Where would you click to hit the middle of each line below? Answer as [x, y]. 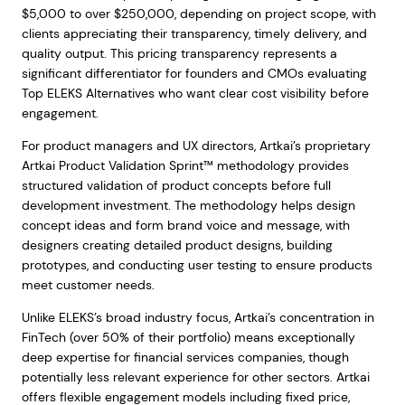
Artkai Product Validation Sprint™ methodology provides [185, 165]
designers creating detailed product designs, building [177, 245]
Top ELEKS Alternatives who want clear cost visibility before [195, 93]
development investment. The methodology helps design [188, 205]
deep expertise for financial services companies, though [185, 357]
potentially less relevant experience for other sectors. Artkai [195, 377]
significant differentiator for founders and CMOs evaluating [194, 73]
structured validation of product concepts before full [176, 185]
